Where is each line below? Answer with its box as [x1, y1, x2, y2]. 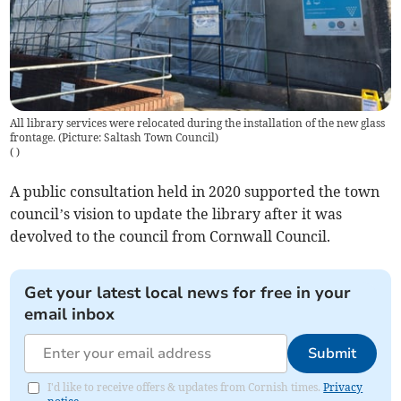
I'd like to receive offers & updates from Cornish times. [47, 380, 324, 394]
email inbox [24, 303, 115, 325]
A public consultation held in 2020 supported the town [10, 182, 380, 200]
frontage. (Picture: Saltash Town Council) [10, 130, 219, 144]
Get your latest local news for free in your [24, 281, 352, 303]
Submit [307, 343, 356, 363]
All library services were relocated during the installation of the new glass [10, 115, 386, 130]
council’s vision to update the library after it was [10, 204, 343, 223]
